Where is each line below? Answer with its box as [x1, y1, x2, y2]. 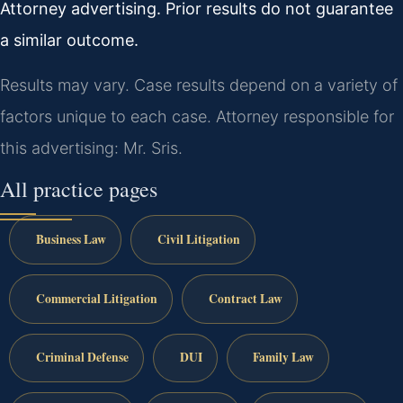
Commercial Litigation [35, 289, 157, 308]
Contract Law [208, 289, 282, 308]
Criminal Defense [35, 348, 129, 367]
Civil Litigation [157, 229, 240, 248]
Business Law [35, 229, 106, 248]
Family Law [253, 348, 315, 367]
